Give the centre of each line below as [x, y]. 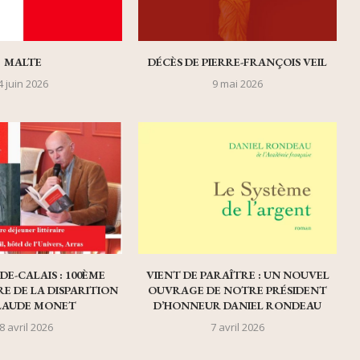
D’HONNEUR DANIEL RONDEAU [238, 306]
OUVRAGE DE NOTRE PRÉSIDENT [238, 290]
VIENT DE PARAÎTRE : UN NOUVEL [237, 275]
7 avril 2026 [238, 327]
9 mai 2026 [238, 83]
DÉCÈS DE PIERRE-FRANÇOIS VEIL [238, 61]
